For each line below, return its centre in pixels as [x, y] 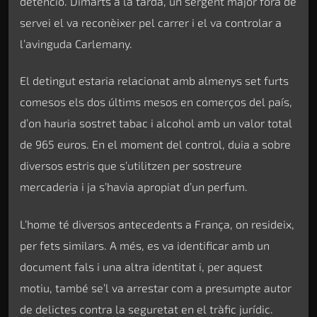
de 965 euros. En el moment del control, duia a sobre [155, 144]
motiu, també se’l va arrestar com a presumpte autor [156, 287]
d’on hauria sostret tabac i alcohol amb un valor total [156, 123]
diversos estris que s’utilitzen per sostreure [131, 166]
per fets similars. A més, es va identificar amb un [145, 245]
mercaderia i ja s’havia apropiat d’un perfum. [134, 187]
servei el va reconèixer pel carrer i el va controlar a [151, 22]
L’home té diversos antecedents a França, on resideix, [157, 224]
